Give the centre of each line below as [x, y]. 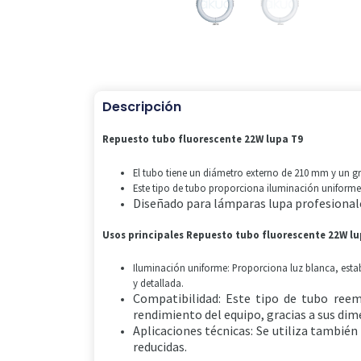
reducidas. [160, 347]
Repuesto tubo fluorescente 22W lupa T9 [202, 139]
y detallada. [158, 283]
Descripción [141, 107]
